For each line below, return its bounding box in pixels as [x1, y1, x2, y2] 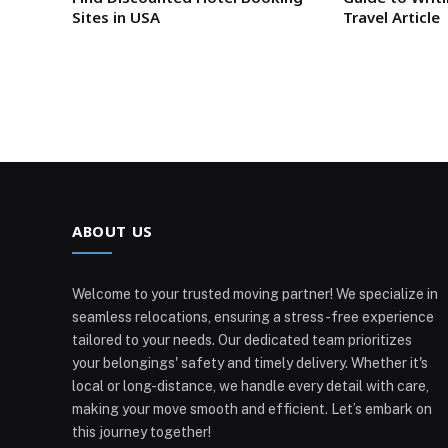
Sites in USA [72, 6, 160, 27]
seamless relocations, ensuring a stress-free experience [72, 308, 434, 325]
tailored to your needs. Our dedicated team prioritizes [72, 331, 412, 348]
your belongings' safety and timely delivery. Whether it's [72, 354, 428, 371]
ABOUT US [72, 220, 153, 241]
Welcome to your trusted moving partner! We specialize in [72, 285, 438, 302]
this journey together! [72, 423, 211, 440]
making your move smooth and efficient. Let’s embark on [72, 400, 432, 417]
